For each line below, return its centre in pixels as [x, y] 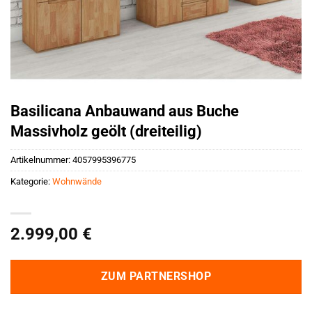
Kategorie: [31, 182]
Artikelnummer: [41, 160]
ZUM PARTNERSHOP [156, 276]
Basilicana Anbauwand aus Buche [125, 111]
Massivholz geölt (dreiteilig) [106, 131]
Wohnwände [77, 182]
